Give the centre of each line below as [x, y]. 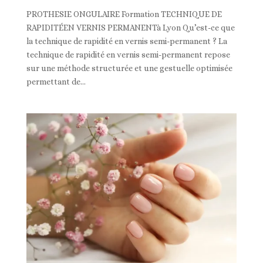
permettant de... [56, 81]
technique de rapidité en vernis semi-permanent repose [128, 54]
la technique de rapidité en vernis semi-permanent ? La [127, 41]
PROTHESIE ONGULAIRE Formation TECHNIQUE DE [124, 14]
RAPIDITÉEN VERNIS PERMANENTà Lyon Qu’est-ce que [130, 27]
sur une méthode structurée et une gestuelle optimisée [129, 68]
